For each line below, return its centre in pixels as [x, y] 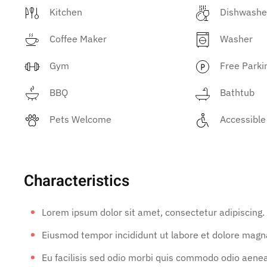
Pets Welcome [80, 119]
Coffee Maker [78, 39]
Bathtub [237, 92]
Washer [237, 39]
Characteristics [77, 181]
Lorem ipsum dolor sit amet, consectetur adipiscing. [153, 212]
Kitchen [66, 12]
